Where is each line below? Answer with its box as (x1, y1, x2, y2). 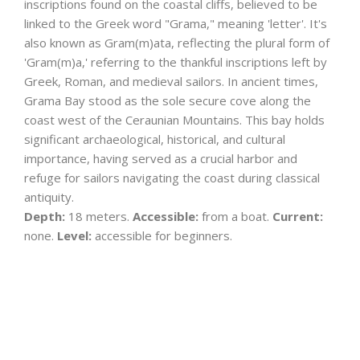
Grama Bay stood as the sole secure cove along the (24, 92, 311, 108)
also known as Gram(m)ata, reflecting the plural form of (24, 35, 329, 51)
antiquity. (24, 189, 74, 205)
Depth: (24, 208, 65, 224)
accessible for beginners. (92, 227, 232, 243)
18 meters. (65, 208, 133, 224)
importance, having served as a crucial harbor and (24, 150, 297, 166)
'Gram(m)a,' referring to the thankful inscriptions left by (24, 54, 327, 70)
